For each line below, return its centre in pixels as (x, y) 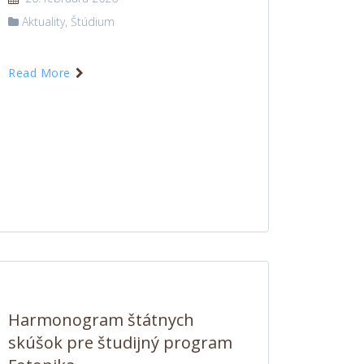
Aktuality (43, 22)
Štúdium (93, 22)
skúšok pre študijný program (120, 342)
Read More (41, 73)
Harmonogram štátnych (101, 320)
